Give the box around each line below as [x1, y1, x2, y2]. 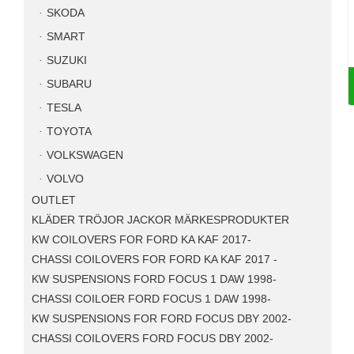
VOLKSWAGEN [47, 149, 123, 161]
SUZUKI [47, 55, 87, 66]
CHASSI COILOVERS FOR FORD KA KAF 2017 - [32, 254, 277, 265]
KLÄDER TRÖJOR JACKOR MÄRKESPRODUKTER [32, 214, 289, 226]
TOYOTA [47, 126, 92, 137]
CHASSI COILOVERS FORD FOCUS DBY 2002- [32, 333, 273, 345]
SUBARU [47, 78, 92, 90]
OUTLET [32, 194, 76, 206]
